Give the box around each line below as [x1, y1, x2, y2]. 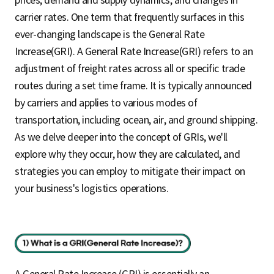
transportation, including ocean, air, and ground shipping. [15, 113, 258, 126]
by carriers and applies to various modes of [15, 96, 198, 109]
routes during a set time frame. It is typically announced [15, 79, 252, 92]
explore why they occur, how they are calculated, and [15, 147, 240, 160]
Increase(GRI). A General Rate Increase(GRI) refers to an [15, 45, 253, 57]
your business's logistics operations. [15, 182, 169, 194]
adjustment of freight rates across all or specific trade [15, 62, 245, 75]
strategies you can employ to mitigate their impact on [15, 165, 245, 177]
